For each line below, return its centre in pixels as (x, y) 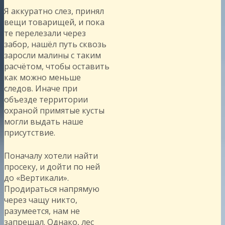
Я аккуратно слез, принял (54, 11)
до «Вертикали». (36, 178)
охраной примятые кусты (54, 110)
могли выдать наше (44, 121)
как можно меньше (42, 77)
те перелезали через (45, 33)
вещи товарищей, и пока (54, 22)
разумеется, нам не (42, 211)
